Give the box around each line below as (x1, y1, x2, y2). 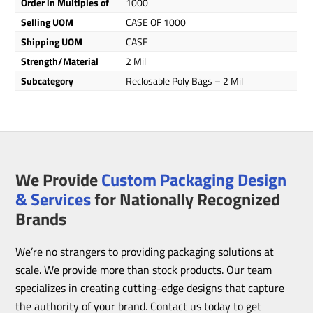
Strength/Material (21, 54, 99, 68)
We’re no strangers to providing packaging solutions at (15, 242, 275, 260)
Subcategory (21, 73, 74, 88)
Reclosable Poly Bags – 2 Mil (126, 73, 244, 88)
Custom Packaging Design (101, 166, 287, 192)
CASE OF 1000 (126, 15, 187, 29)
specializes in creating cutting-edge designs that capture (15, 279, 285, 296)
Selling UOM (21, 15, 74, 29)
